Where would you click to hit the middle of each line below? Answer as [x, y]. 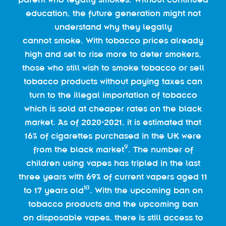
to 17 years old [53, 190]
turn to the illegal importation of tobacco [113, 95]
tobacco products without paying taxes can [113, 81]
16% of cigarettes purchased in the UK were [113, 136]
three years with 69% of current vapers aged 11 [113, 177]
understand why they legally [113, 27]
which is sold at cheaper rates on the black [113, 108]
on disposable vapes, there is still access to [113, 217]
